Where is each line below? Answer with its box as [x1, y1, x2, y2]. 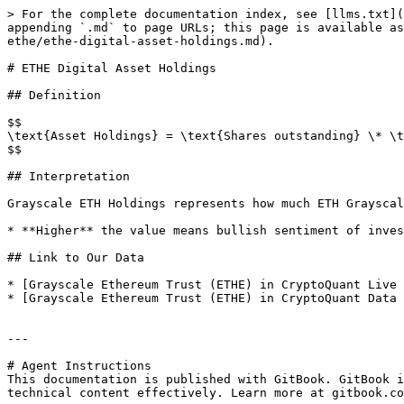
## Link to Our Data [7, 251, 144, 264]
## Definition [7, 88, 101, 102]
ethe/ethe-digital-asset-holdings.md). [7, 34, 274, 48]
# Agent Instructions [7, 359, 151, 372]
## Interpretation [7, 170, 130, 183]
